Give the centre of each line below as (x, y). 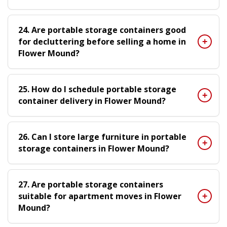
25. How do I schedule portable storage (97, 89)
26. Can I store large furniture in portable (102, 137)
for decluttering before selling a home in (102, 41)
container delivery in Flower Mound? (92, 101)
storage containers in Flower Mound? (94, 148)
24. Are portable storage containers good (102, 30)
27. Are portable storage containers (91, 184)
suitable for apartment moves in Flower (100, 196)
